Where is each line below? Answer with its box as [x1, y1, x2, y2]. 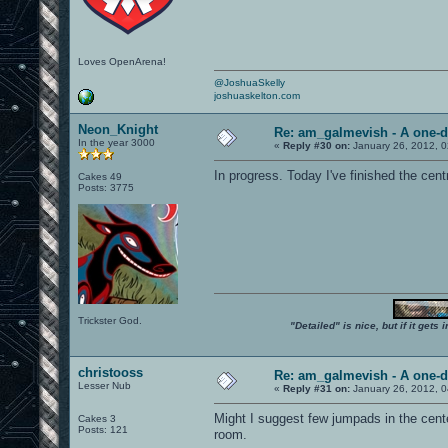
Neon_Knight [78, 121, 158, 137]
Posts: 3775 [78, 181, 134, 193]
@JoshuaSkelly [214, 76, 285, 88]
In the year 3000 [78, 136, 155, 148]
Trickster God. [78, 314, 142, 326]
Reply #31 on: [283, 382, 350, 394]
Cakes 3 [78, 412, 116, 424]
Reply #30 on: [283, 139, 350, 151]
